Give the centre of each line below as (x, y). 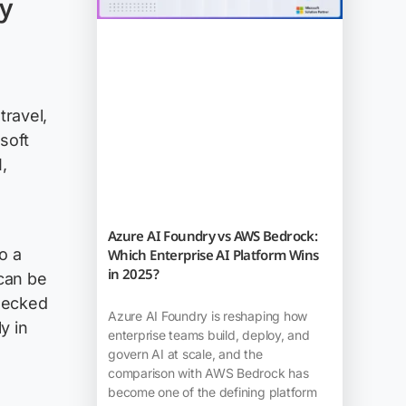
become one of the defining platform (212, 391)
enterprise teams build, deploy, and (208, 334)
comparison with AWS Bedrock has (208, 372)
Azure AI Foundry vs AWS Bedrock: (213, 235)
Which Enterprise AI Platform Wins (213, 254)
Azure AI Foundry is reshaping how (208, 315)
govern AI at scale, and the (185, 353)
